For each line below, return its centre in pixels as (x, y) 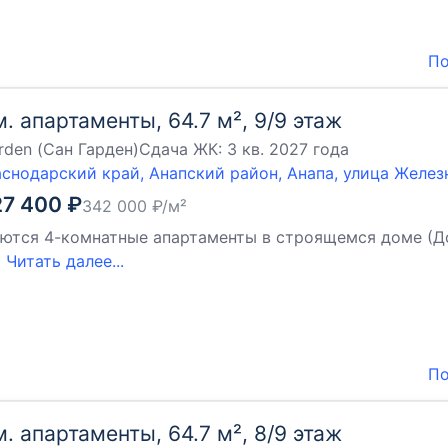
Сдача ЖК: (183, 149)
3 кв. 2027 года (288, 149)
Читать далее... (65, 261)
